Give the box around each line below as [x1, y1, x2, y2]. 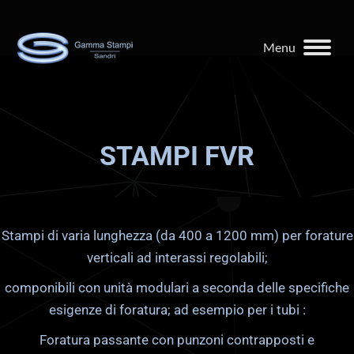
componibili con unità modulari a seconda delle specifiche [5, 280, 349, 296]
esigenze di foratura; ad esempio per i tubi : [48, 302, 306, 318]
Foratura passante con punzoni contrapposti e [40, 332, 314, 348]
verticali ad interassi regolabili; [86, 250, 268, 265]
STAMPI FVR [100, 140, 254, 171]
